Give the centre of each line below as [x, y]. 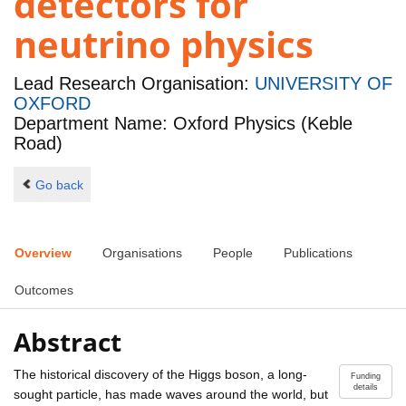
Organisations [142, 253]
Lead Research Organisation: [134, 84]
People [233, 253]
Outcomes [44, 290]
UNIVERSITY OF [324, 84]
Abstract [68, 341]
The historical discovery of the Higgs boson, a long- [160, 374]
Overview [43, 253]
